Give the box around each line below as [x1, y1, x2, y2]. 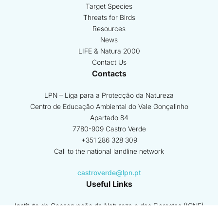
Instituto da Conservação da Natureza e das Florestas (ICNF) [14, 201, 204, 210]
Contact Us [91, 58, 127, 66]
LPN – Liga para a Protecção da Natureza [44, 91, 174, 99]
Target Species [86, 2, 132, 10]
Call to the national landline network [54, 147, 164, 155]
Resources [92, 24, 126, 33]
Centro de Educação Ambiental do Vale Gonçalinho [30, 102, 188, 110]
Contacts [91, 69, 127, 78]
